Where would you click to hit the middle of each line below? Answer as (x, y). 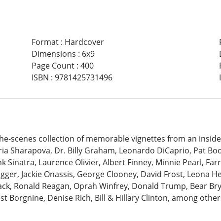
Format (45, 42)
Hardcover (84, 42)
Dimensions (54, 54)
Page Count (53, 66)
